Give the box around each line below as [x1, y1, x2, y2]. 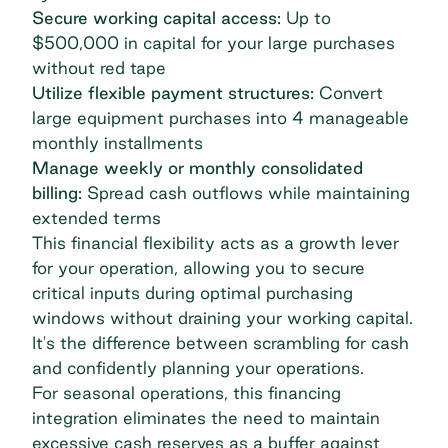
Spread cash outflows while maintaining [82, 182, 410, 202]
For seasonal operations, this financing [32, 382, 341, 402]
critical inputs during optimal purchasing [32, 282, 353, 302]
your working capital [246, 307, 409, 327]
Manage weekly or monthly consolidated [32, 157, 363, 177]
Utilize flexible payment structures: [32, 82, 314, 102]
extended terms [32, 207, 161, 227]
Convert [314, 82, 383, 102]
